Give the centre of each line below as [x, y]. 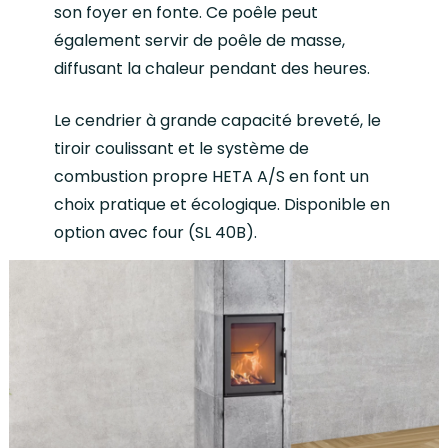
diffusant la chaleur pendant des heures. [212, 69]
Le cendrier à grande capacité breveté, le [218, 121]
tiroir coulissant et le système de [182, 149]
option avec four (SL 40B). [156, 233]
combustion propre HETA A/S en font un [212, 177]
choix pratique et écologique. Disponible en [222, 205]
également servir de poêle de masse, [200, 41]
